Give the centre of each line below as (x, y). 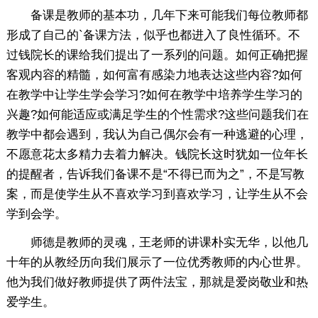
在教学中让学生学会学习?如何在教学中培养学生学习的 (154, 94)
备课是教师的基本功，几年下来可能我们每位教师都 (157, 15)
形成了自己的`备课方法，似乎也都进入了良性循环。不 (153, 35)
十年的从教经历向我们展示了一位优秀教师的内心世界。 (157, 262)
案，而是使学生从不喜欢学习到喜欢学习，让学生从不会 (157, 194)
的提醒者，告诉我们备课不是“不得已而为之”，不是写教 (155, 174)
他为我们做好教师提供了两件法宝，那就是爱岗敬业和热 (157, 282)
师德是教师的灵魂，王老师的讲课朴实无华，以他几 (157, 242)
